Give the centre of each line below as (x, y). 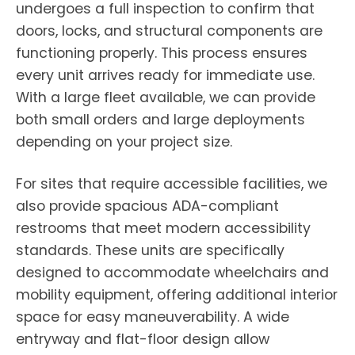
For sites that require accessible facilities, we (172, 184)
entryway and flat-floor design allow (143, 339)
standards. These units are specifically (150, 250)
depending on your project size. (124, 142)
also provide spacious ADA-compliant (147, 206)
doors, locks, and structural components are (169, 31)
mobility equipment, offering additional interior (177, 295)
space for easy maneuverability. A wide (153, 317)
